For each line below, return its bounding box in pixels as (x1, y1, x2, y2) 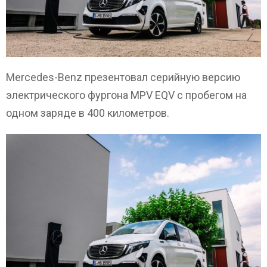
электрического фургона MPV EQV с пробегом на (6, 89, 247, 102)
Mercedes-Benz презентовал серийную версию (6, 71, 240, 84)
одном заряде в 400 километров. (6, 107, 169, 120)
